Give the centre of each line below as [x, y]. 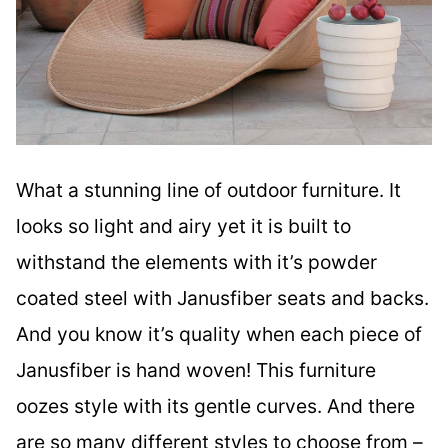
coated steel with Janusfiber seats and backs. [222, 297]
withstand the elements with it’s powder [196, 261]
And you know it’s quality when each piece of [219, 333]
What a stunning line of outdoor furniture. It [208, 189]
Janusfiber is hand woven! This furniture [196, 369]
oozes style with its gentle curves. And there [215, 405]
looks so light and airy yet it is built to [183, 225]
